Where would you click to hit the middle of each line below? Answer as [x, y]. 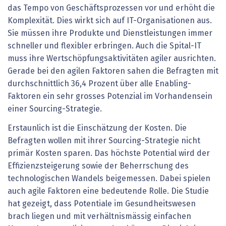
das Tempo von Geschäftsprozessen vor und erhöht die [111, 8]
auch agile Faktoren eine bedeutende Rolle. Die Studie [108, 191]
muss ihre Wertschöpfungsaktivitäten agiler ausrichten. [112, 59]
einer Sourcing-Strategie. [55, 109]
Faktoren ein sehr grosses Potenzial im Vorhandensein [110, 97]
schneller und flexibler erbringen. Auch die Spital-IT [104, 46]
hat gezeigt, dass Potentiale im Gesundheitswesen [102, 204]
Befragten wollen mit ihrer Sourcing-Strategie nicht [104, 140]
